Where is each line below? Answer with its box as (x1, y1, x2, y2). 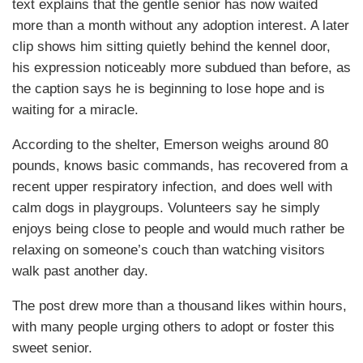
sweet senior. (12, 340, 92, 357)
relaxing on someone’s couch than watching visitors (12, 242, 325, 258)
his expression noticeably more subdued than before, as (12, 60, 351, 76)
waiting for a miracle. (12, 102, 139, 118)
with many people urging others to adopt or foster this (12, 319, 335, 335)
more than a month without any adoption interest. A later (12, 18, 349, 34)
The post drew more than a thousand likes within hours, (12, 298, 347, 314)
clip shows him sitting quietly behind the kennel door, (12, 39, 331, 55)
